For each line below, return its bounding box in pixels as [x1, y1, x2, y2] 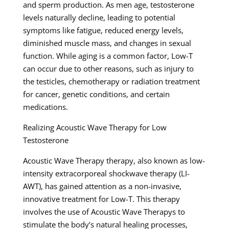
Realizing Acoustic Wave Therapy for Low [22, 122, 167, 132]
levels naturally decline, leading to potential [22, 12, 175, 22]
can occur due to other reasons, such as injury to [22, 63, 194, 74]
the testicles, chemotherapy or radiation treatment [22, 76, 200, 86]
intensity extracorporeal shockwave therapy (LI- [22, 168, 190, 178]
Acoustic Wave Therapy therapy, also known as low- [22, 155, 205, 166]
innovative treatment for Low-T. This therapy [22, 193, 180, 204]
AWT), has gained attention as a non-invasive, [22, 180, 181, 191]
